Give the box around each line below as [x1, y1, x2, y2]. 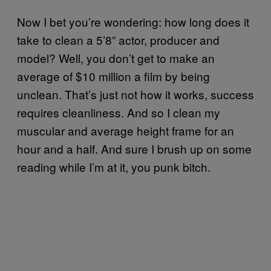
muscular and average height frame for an [17, 122, 234, 139]
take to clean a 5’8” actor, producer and [17, 31, 220, 48]
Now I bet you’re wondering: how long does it [17, 13, 249, 30]
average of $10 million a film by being [17, 67, 210, 84]
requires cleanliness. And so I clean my [17, 103, 220, 120]
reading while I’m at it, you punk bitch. [17, 158, 211, 175]
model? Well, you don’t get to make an [17, 49, 215, 66]
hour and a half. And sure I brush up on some [17, 140, 252, 157]
